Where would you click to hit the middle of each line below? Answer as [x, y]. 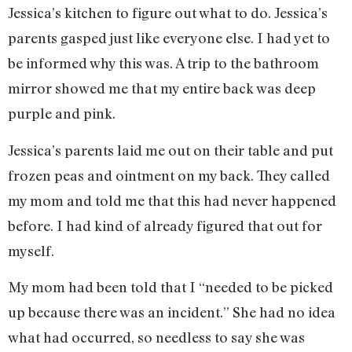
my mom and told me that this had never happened [172, 200]
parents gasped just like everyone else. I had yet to [169, 38]
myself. [33, 250]
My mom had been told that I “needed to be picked [170, 287]
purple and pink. [62, 114]
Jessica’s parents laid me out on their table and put [170, 150]
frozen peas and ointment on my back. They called [169, 175]
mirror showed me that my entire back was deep [162, 88]
